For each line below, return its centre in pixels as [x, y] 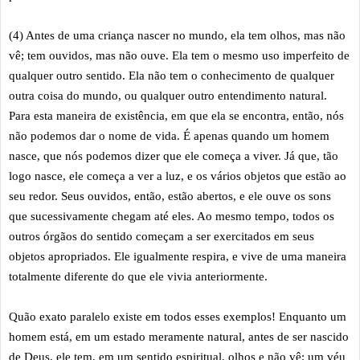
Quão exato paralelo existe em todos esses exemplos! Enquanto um [178, 316]
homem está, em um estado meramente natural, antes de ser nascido [179, 336]
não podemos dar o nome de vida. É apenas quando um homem [169, 135]
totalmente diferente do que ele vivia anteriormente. [140, 276]
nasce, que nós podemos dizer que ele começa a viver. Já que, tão [174, 155]
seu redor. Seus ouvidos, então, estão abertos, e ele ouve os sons [170, 196]
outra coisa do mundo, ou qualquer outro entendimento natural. [168, 95]
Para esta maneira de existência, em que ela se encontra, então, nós [176, 115]
